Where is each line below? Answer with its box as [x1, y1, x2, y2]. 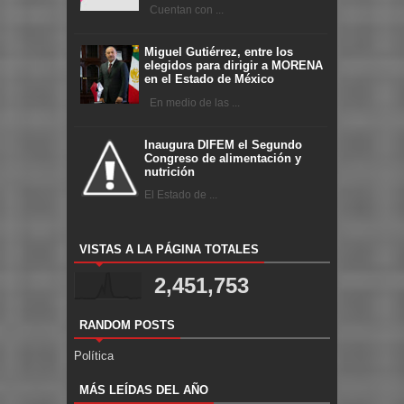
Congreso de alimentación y [144, 151, 301, 165]
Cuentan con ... [144, 3, 224, 16]
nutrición [144, 164, 195, 179]
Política [74, 348, 114, 363]
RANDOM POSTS [79, 317, 175, 332]
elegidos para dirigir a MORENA [144, 59, 323, 72]
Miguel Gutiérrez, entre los [144, 45, 293, 59]
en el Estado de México [144, 72, 274, 86]
